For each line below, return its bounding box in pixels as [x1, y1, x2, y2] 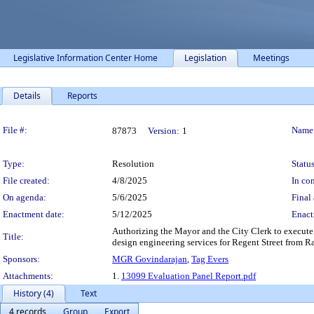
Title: [3, 231, 24, 242]
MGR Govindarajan [112, 254, 187, 264]
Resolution [112, 158, 154, 169]
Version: [148, 125, 179, 136]
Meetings [253, 52, 289, 64]
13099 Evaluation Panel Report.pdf [121, 271, 256, 281]
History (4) [13, 287, 54, 299]
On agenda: [3, 192, 46, 203]
